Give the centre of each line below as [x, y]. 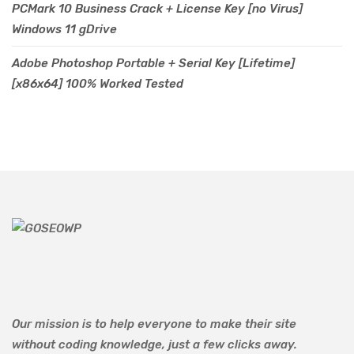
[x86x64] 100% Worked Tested [98, 84]
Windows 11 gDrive [64, 29]
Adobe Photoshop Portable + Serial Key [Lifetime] [153, 63]
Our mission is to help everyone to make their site [154, 324]
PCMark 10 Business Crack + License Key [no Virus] [157, 9]
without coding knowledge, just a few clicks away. [154, 345]
